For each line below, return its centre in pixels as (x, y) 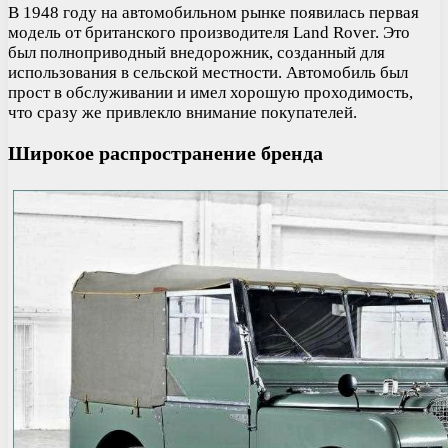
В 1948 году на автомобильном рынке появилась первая (213, 12)
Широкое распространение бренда (165, 153)
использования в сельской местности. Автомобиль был (208, 72)
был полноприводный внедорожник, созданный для (196, 52)
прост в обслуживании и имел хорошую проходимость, (210, 92)
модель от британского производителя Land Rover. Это (209, 32)
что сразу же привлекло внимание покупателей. (182, 112)
